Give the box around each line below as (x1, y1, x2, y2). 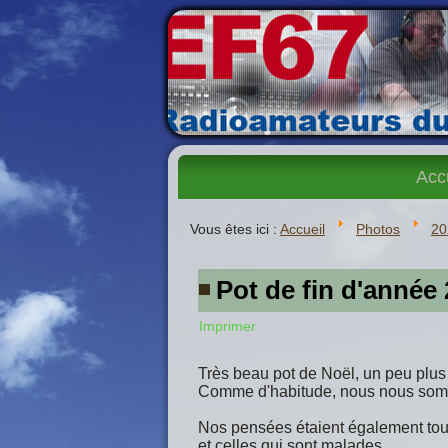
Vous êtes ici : (190, 221, 280, 237)
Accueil (280, 221, 325, 237)
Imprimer (199, 318, 256, 334)
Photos (356, 221, 400, 237)
